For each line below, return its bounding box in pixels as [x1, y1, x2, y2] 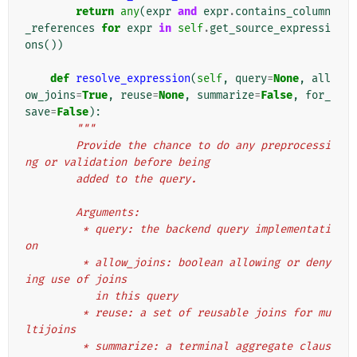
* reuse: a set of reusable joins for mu [25, 306, 82, 320]
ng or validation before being [25, 155, 210, 170]
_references [25, 22, 95, 36]
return [76, 5, 114, 19]
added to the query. [76, 172, 197, 186]
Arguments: [76, 206, 139, 220]
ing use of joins [25, 273, 127, 287]
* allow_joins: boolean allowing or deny [25, 256, 82, 270]
